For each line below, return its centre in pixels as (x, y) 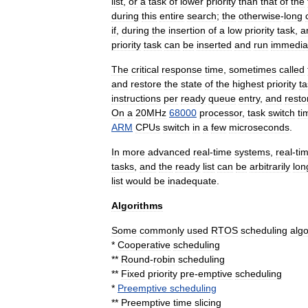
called (292, 69)
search (202, 16)
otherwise (260, 16)
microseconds (259, 127)
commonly (162, 230)
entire (172, 16)
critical (145, 69)
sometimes (253, 69)
